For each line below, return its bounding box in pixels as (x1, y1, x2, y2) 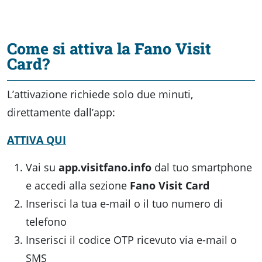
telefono (26, 214, 67, 229)
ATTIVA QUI (7, 132, 66, 147)
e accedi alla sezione (26, 178, 130, 192)
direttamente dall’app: (7, 105, 115, 119)
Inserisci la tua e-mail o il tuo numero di (26, 196, 223, 211)
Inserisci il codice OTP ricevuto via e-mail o (26, 232, 237, 247)
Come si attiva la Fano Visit (7, 37, 211, 58)
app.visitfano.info (58, 160, 151, 174)
